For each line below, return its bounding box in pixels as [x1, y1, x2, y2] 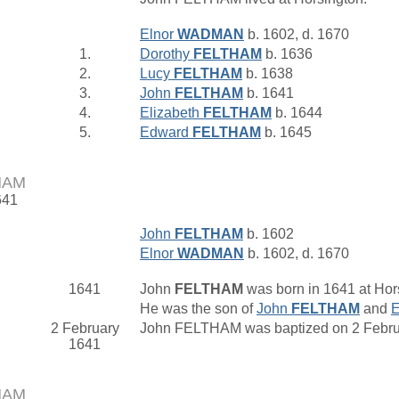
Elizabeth [140, 105, 203, 121]
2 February [50, 321, 119, 337]
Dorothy [140, 46, 193, 62]
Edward [140, 125, 192, 141]
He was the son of [140, 301, 256, 317]
